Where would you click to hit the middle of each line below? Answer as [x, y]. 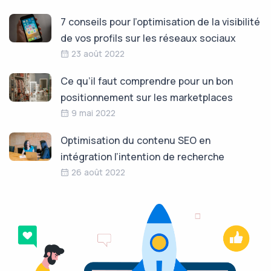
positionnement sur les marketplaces [147, 97]
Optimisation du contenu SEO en [135, 140]
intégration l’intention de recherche [142, 156]
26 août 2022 [98, 172]
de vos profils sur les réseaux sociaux [148, 38]
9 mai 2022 [93, 113]
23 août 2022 [98, 53]
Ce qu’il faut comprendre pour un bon [147, 81]
